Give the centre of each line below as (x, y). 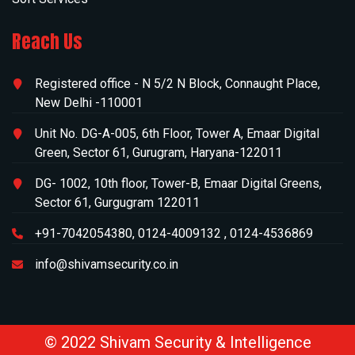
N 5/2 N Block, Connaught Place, (229, 83)
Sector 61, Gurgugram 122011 (117, 202)
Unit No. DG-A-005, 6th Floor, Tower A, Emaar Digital (177, 133)
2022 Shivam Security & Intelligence (184, 342)
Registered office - (87, 83)
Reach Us (47, 41)
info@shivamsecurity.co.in (107, 264)
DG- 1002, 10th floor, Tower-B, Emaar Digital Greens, (178, 183)
